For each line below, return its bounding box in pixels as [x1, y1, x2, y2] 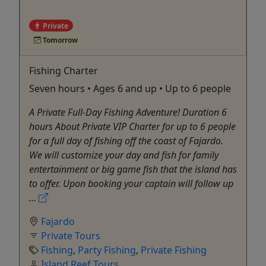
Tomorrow [40, 34, 78, 45]
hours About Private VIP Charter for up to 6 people [29, 119, 236, 133]
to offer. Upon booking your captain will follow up [29, 176, 233, 190]
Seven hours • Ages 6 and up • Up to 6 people [29, 81, 231, 95]
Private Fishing [141, 243, 207, 256]
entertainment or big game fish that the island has [29, 162, 237, 176]
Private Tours [41, 229, 100, 242]
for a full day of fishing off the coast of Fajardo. [29, 134, 223, 147]
